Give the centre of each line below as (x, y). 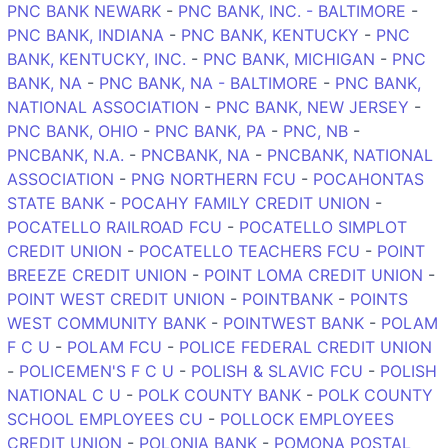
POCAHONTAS (368, 178)
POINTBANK (287, 298)
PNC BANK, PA (210, 130)
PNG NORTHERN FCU (213, 178)
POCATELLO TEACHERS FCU (249, 250)
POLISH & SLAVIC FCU (277, 370)
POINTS (379, 298)
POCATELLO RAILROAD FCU (114, 226)
